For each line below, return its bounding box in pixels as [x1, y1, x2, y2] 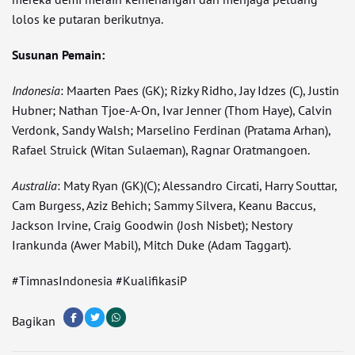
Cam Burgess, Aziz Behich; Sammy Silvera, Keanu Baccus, [12, 197, 315, 213]
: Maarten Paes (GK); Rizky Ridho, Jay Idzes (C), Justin [60, 82, 339, 98]
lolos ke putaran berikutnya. [12, 11, 163, 27]
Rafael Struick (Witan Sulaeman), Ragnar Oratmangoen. [12, 142, 310, 158]
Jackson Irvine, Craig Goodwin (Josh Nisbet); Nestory [12, 217, 292, 233]
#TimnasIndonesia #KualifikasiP [12, 273, 187, 288]
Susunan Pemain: [12, 47, 105, 63]
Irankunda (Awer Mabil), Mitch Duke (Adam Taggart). [12, 237, 291, 253]
